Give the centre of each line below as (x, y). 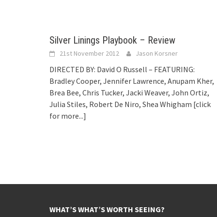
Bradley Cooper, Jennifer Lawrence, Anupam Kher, (132, 81)
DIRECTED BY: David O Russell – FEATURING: (122, 69)
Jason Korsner (157, 53)
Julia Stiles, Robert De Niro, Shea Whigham (121, 104)
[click (202, 104)
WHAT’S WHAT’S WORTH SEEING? (107, 209)
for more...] (68, 116)
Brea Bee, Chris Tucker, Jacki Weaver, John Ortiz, (129, 92)
